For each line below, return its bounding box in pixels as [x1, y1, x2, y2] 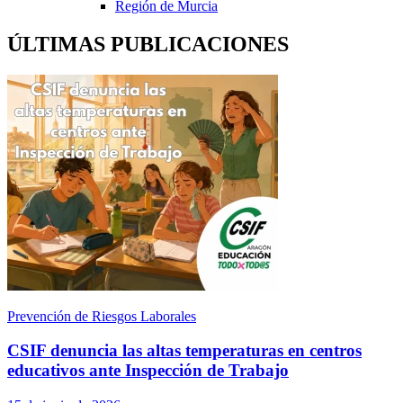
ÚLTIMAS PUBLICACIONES [7, 31, 289, 56]
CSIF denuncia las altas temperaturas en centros [7, 341, 362, 361]
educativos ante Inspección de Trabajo [7, 361, 289, 381]
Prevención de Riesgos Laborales [7, 308, 196, 324]
